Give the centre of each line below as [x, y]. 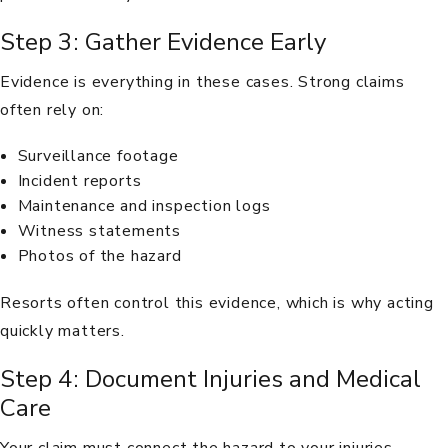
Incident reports [79, 180]
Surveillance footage [98, 155]
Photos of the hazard [99, 255]
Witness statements [99, 230]
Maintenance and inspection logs [144, 205]
